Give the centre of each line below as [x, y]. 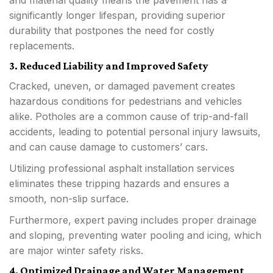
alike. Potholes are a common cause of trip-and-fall [129, 116]
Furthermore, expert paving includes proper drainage [133, 220]
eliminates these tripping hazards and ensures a [119, 183]
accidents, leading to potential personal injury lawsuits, [135, 131]
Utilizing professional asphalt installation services [122, 168]
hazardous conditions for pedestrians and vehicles [126, 101]
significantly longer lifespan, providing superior [117, 15]
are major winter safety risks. [76, 250]
